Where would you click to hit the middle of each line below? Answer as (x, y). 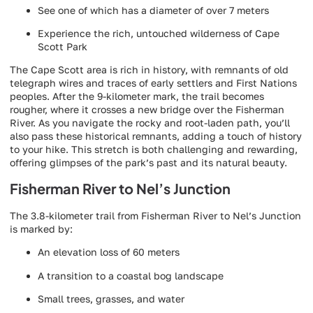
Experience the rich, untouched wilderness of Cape (159, 34)
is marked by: (41, 228)
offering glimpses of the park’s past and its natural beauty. (148, 163)
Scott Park (63, 47)
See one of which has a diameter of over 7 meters (153, 10)
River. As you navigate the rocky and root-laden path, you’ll (150, 123)
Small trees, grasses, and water (111, 299)
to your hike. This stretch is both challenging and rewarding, (154, 150)
